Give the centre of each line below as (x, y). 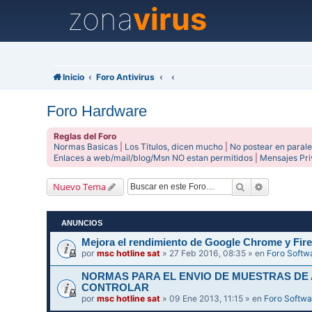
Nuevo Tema (80, 186)
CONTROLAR (116, 287)
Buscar (260, 186)
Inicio (74, 77)
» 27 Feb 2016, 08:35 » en (214, 253)
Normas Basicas (86, 146)
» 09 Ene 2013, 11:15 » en (212, 298)
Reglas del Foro (85, 136)
